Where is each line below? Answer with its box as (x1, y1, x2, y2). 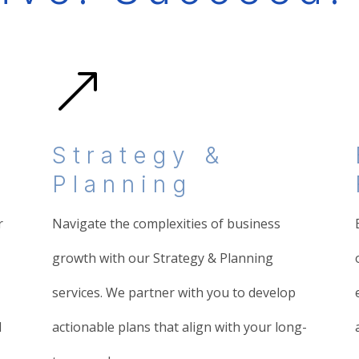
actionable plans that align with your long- (51, 318, 307, 336)
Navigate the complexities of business (51, 215, 280, 232)
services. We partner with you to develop (51, 284, 296, 301)
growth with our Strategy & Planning (51, 249, 273, 267)
